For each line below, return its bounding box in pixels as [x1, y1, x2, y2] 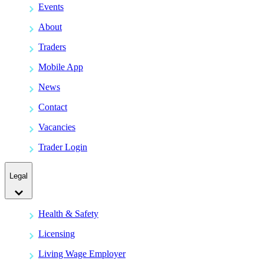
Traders [38, 42, 66, 52]
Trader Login [38, 142, 87, 152]
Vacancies [38, 122, 75, 132]
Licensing [38, 228, 75, 239]
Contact [38, 102, 67, 112]
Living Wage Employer [38, 248, 126, 259]
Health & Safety [38, 208, 98, 219]
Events [38, 2, 64, 12]
